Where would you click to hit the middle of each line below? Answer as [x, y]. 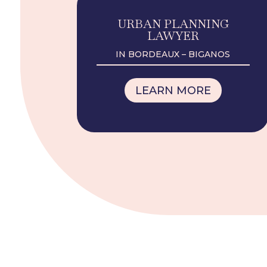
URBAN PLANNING [173, 24]
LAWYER [173, 36]
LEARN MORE [173, 90]
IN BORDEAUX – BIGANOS [173, 55]
